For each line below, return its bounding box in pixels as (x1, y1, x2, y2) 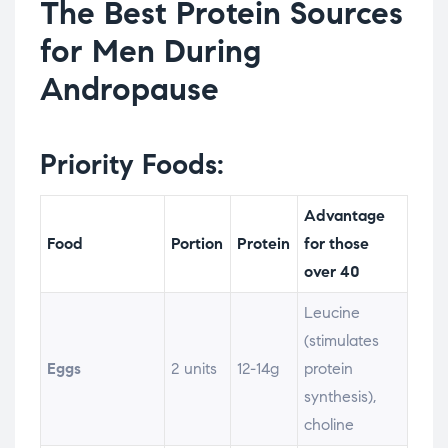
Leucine (304, 303, 361, 323)
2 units (171, 359, 218, 379)
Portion (171, 234, 224, 254)
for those (304, 234, 370, 254)
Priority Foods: (40, 147, 224, 183)
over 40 (304, 262, 361, 282)
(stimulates (304, 331, 380, 351)
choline (304, 415, 355, 435)
